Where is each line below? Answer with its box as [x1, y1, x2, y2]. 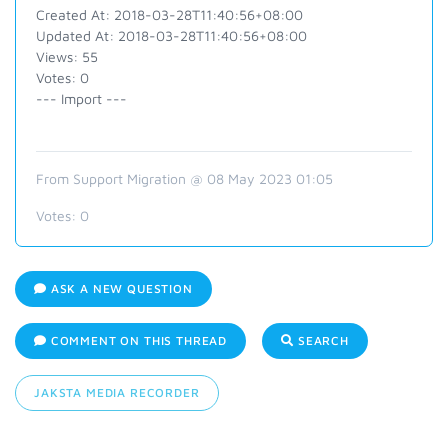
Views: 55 [36, 48, 98, 65]
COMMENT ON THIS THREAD [46, 333, 228, 348]
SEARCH [294, 333, 349, 348]
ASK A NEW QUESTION [46, 281, 193, 296]
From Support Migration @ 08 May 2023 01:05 [36, 170, 333, 187]
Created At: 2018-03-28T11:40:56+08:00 [36, 6, 303, 23]
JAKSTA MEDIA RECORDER [34, 385, 200, 400]
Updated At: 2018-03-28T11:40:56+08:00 [36, 27, 307, 44]
